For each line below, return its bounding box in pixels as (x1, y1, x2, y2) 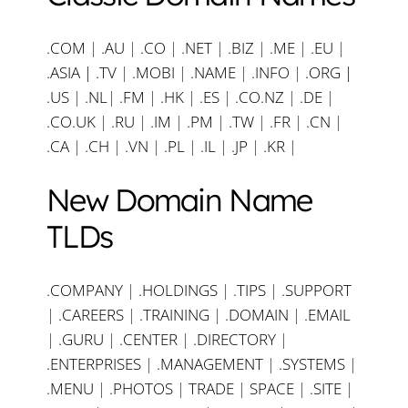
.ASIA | (46, 62, 92, 84)
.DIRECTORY (193, 329, 276, 351)
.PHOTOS (109, 378, 177, 400)
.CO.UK (46, 111, 96, 133)
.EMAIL (304, 304, 351, 326)
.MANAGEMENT (157, 353, 263, 375)
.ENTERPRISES (46, 353, 141, 375)
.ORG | (305, 62, 352, 84)
